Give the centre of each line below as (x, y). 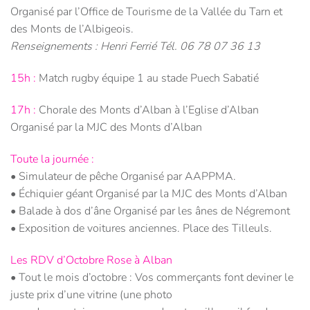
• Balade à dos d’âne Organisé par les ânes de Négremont (150, 211)
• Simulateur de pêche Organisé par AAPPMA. (123, 176)
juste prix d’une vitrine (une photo (91, 294)
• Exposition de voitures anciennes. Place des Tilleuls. (141, 228)
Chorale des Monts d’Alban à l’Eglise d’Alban (147, 110)
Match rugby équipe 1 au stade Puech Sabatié (147, 79)
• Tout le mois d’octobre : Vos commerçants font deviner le (152, 277)
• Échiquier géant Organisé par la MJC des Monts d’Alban (149, 193)
